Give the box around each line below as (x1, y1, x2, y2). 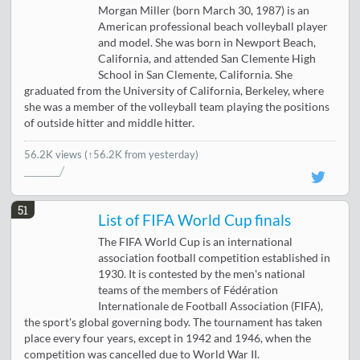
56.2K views (24, 148, 85, 162)
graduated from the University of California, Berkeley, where (24, 84, 325, 98)
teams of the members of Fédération (98, 284, 279, 297)
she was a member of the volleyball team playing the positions (24, 100, 330, 114)
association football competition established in (98, 252, 331, 265)
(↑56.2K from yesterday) (84, 148, 199, 162)
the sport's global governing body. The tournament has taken (24, 316, 323, 329)
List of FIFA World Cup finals (98, 211, 292, 230)
